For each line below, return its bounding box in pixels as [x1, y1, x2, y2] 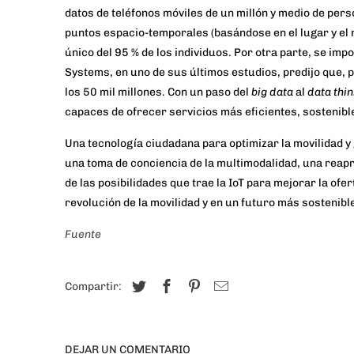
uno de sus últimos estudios [130, 66, 277, 80]
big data [251, 85, 293, 100]
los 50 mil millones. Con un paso [65, 85, 233, 100]
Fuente [65, 228, 101, 242]
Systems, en [65, 66, 130, 80]
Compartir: [65, 280, 124, 294]
